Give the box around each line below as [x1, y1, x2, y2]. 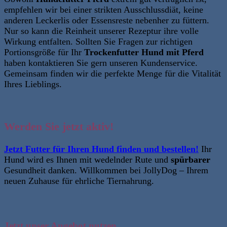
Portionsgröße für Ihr [4, 47, 84, 57]
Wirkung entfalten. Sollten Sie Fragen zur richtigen [4, 36, 193, 47]
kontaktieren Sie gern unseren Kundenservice [28, 57, 195, 68]
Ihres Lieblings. [4, 79, 62, 89]
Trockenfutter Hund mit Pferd [84, 47, 204, 57]
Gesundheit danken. [4, 165, 77, 176]
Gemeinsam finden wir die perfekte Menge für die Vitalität [4, 68, 221, 79]
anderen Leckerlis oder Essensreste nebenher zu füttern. [4, 15, 209, 25]
